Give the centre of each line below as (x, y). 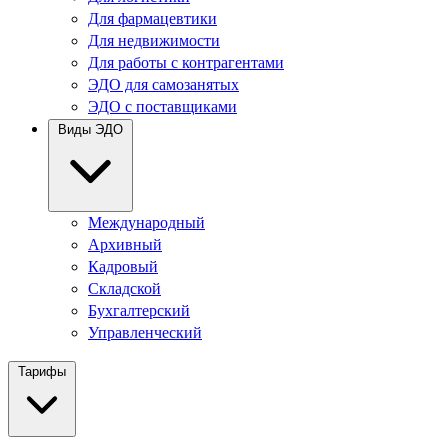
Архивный (125, 244)
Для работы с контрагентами (186, 62)
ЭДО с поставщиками (162, 106)
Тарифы (42, 371)
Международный (146, 222)
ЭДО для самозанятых (163, 84)
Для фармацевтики (152, 18)
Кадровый (123, 266)
